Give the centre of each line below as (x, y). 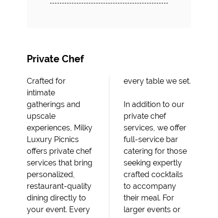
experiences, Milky (60, 128)
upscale (41, 116)
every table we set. (157, 81)
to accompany (150, 186)
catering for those (155, 151)
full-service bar (151, 139)
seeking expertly (153, 163)
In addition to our (154, 104)
